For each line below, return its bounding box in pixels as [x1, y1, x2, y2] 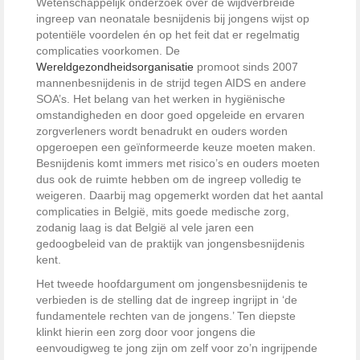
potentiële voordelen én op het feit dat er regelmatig [36, 27, 300, 41]
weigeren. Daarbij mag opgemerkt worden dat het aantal [36, 188, 323, 202]
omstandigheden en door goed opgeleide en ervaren [36, 108, 305, 121]
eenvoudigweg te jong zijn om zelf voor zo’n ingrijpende [36, 341, 317, 354]
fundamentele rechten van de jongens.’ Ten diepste [36, 309, 296, 322]
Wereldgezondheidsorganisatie [36, 59, 194, 73]
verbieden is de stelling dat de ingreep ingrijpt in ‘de [36, 292, 297, 306]
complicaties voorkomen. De [36, 43, 180, 57]
